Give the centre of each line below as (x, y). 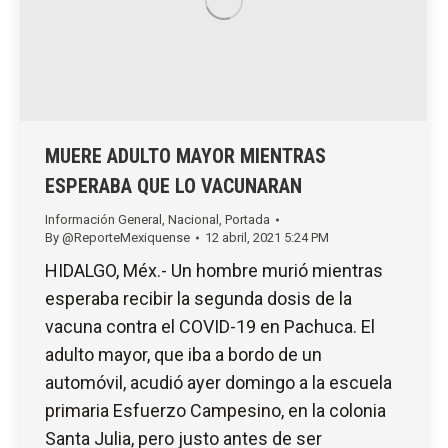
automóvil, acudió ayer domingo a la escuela (218, 383)
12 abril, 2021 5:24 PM (267, 238)
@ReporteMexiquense (126, 238)
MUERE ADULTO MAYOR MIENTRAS (185, 156)
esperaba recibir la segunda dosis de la (198, 299)
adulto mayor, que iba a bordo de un (183, 355)
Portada (247, 220)
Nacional (193, 220)
